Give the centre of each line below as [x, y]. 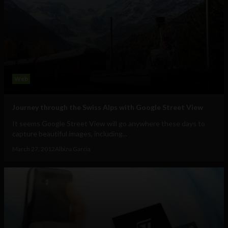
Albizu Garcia [73, 149]
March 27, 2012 [34, 149]
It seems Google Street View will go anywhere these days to [109, 124]
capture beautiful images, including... [70, 134]
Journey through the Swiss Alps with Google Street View [108, 107]
